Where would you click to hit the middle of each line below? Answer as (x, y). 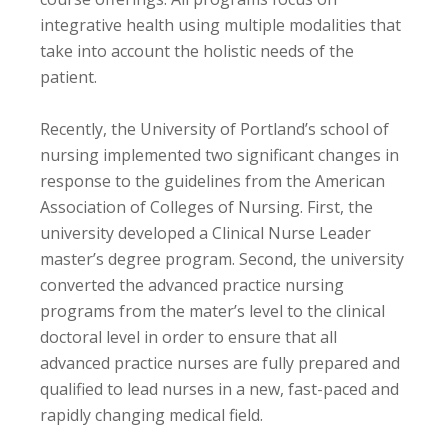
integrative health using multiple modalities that (220, 24)
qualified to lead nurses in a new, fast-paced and (219, 388)
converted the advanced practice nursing (192, 284)
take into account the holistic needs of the (197, 50)
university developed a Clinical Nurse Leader (205, 232)
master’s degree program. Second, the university (222, 258)
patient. (68, 76)
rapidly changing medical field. (151, 414)
